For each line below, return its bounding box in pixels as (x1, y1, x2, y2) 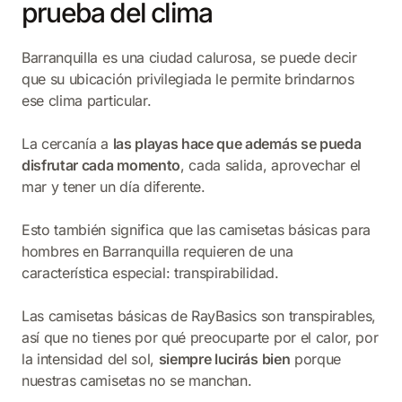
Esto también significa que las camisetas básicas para (22, 221, 371, 240)
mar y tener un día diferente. (22, 178, 205, 197)
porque (290, 350, 342, 369)
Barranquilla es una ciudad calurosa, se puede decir (22, 48, 357, 67)
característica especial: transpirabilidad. (22, 264, 279, 283)
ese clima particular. (22, 92, 152, 110)
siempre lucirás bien (158, 350, 291, 369)
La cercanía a (22, 135, 113, 153)
